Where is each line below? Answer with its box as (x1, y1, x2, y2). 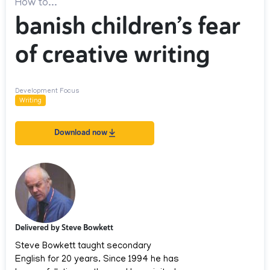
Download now (54, 127, 109, 138)
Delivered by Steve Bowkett (15, 222, 113, 233)
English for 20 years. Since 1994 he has (15, 255, 179, 265)
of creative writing (15, 39, 210, 70)
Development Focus (15, 88, 80, 96)
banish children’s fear (15, 11, 240, 42)
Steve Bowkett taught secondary (15, 242, 151, 252)
